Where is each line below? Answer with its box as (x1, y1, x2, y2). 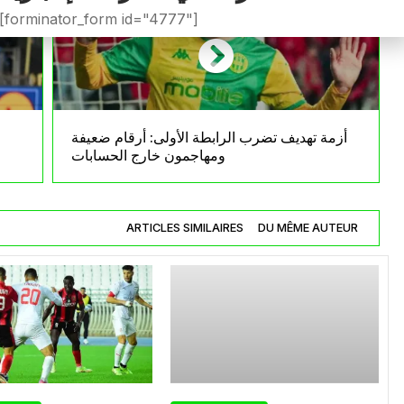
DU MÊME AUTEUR (258, 221, 358, 235)
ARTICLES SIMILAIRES (126, 221, 243, 235)
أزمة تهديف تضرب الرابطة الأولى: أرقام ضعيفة (71, 128, 347, 147)
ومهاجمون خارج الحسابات (71, 146, 225, 165)
